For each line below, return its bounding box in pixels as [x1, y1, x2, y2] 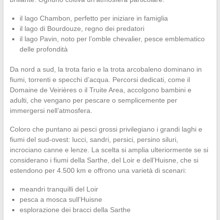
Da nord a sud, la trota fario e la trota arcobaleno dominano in [9, 65, 202, 73]
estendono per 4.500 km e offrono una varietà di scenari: [9, 166, 187, 174]
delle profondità [19, 45, 68, 53]
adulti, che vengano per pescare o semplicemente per [9, 96, 177, 104]
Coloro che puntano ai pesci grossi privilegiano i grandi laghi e [9, 125, 202, 133]
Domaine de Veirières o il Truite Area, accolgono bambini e [9, 85, 192, 94]
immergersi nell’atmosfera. [9, 106, 92, 114]
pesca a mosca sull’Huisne [19, 195, 102, 203]
